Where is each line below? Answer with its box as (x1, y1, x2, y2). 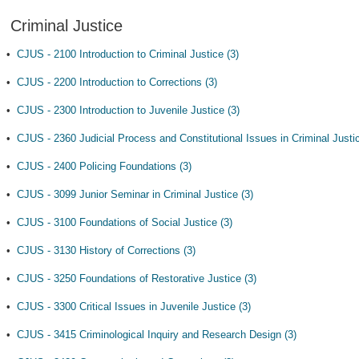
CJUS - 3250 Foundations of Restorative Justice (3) (17, 272, 256, 284)
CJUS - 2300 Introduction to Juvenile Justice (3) (17, 104, 240, 116)
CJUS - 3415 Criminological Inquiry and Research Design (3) (17, 329, 296, 341)
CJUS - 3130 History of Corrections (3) (17, 244, 196, 256)
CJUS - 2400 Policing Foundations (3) (17, 160, 192, 172)
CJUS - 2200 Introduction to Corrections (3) (17, 76, 217, 88)
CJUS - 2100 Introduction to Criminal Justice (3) (17, 48, 239, 60)
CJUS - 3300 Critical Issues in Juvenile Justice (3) (17, 301, 251, 313)
